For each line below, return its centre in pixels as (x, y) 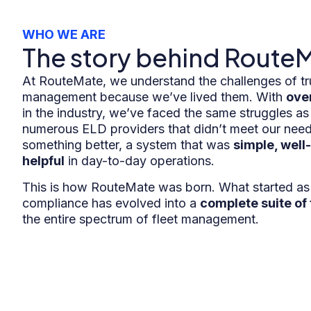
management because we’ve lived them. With (154, 97)
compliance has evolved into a (111, 203)
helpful (43, 161)
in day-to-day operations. (140, 161)
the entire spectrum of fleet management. (141, 219)
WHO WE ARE (64, 35)
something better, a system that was (128, 145)
